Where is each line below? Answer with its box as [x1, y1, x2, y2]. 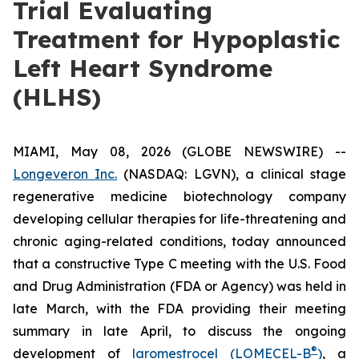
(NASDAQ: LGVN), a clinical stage [117, 166, 347, 182]
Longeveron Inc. [13, 166, 118, 182]
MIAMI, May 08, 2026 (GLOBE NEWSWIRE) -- [13, 143, 346, 159]
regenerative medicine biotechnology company [13, 188, 346, 204]
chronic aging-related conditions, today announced [13, 233, 346, 249]
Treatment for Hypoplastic [13, 24, 340, 54]
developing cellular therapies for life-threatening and [13, 211, 346, 227]
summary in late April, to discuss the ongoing [13, 323, 346, 339]
